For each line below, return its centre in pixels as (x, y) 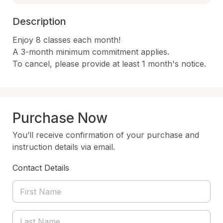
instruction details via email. (64, 147)
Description (39, 21)
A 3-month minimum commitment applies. (91, 52)
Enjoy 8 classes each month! (66, 40)
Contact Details (41, 168)
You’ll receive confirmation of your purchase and (106, 135)
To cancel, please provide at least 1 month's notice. (109, 64)
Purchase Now (60, 118)
